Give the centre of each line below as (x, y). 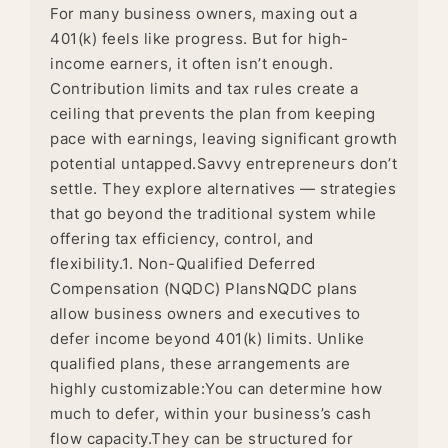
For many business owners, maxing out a (203, 13)
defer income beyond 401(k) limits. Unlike (207, 338)
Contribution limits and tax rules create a (204, 88)
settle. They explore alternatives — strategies (223, 188)
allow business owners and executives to (205, 313)
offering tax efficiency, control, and (182, 238)
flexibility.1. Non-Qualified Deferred (183, 263)
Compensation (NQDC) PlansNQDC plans (204, 288)
